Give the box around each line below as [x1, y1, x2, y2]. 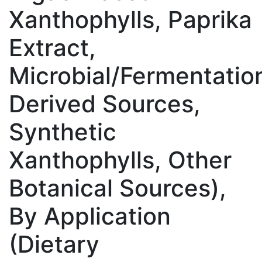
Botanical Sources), [9, 173, 226, 202]
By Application [9, 201, 171, 230]
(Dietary [9, 229, 99, 258]
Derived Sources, [9, 89, 201, 118]
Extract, [9, 33, 96, 62]
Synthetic [9, 117, 116, 146]
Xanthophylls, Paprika [9, 5, 252, 34]
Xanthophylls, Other [9, 145, 232, 174]
